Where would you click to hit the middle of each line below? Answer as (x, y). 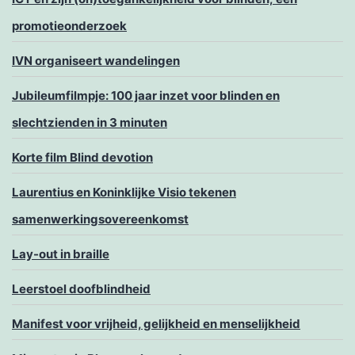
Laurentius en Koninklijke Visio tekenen (124, 193)
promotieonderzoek (69, 26)
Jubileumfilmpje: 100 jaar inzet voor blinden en (146, 96)
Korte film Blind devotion (82, 158)
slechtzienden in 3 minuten (90, 123)
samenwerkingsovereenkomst (100, 219)
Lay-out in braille (61, 254)
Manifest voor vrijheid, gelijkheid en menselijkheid (156, 324)
